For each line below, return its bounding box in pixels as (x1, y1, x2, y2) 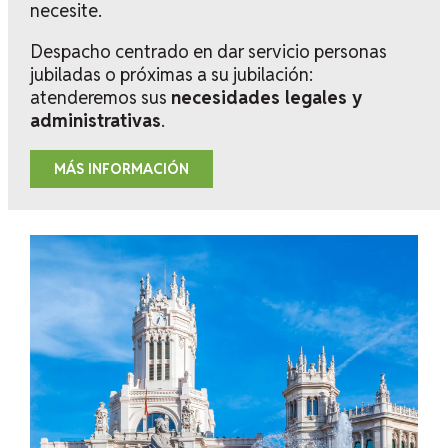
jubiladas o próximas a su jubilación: (29, 62, 313, 86)
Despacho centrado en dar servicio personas (29, 39, 387, 63)
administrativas (29, 108, 161, 132)
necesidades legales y (170, 85, 362, 109)
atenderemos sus (29, 85, 171, 109)
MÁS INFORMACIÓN (53, 159, 189, 178)
